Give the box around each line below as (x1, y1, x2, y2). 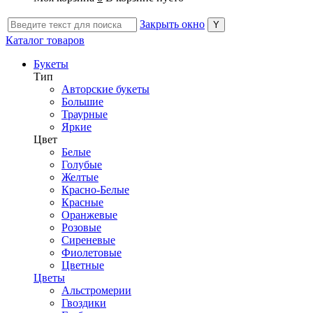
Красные (61, 196, 103, 209)
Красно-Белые (61, 184, 129, 196)
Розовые (61, 221, 101, 234)
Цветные (61, 259, 104, 272)
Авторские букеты (61, 83, 150, 96)
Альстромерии (61, 284, 131, 297)
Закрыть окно (140, 18, 205, 31)
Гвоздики (61, 297, 106, 310)
